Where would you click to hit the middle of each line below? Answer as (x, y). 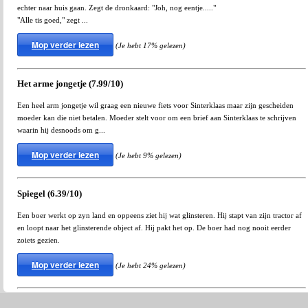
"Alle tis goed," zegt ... (53, 20)
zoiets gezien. (38, 240)
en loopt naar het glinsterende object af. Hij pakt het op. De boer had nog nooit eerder (154, 227)
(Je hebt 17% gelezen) (151, 46)
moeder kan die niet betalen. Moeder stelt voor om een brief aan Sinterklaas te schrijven (157, 117)
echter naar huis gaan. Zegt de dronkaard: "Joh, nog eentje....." (117, 8)
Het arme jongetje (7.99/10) (70, 84)
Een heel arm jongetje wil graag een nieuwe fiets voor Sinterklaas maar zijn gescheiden (155, 105)
